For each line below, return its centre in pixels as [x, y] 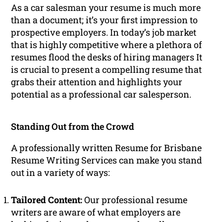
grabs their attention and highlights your [97, 82]
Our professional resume [135, 200]
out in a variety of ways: [61, 173]
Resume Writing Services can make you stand [107, 160]
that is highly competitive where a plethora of [107, 45]
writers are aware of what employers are [96, 212]
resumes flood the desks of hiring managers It [107, 57]
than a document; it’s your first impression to [105, 20]
